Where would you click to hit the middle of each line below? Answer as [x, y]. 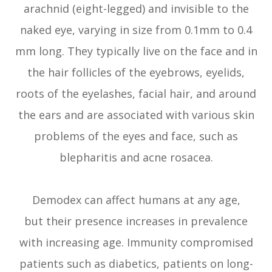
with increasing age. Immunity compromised [136, 243]
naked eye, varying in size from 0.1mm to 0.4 [136, 30]
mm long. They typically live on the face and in [136, 51]
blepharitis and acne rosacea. [136, 158]
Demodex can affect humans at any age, [136, 200]
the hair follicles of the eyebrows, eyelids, [136, 73]
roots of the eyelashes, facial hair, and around [136, 94]
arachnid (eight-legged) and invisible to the [136, 9]
